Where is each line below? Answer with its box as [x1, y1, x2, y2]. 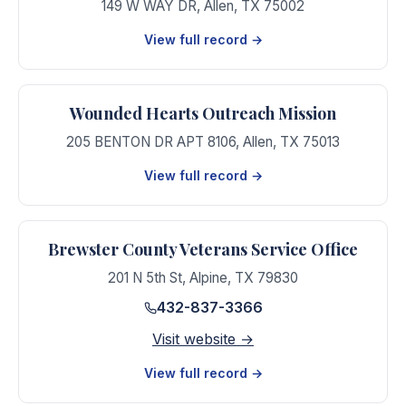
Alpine [189, 269, 227, 286]
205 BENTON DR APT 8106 [66, 133, 236, 150]
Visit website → [152, 329, 254, 348]
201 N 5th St [108, 269, 182, 286]
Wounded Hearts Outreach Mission [70, 102, 336, 124]
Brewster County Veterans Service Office [48, 238, 358, 260]
